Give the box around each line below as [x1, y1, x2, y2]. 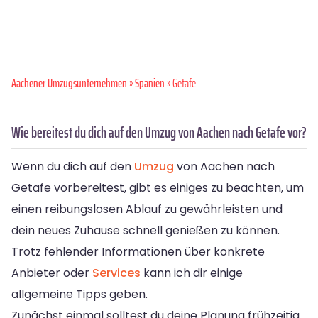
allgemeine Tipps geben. [11, 285, 148, 302]
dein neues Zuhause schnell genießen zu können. [11, 221, 280, 238]
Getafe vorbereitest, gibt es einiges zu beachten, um [11, 179, 304, 196]
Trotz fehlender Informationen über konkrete [11, 243, 265, 260]
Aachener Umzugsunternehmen [11, 73, 127, 92]
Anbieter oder [11, 264, 92, 281]
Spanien [135, 73, 165, 92]
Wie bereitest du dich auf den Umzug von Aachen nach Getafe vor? [11, 120, 307, 144]
